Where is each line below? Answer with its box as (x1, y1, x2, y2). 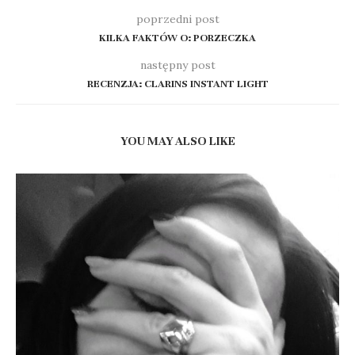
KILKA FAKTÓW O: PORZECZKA (99, 31, 256, 44)
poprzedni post (136, 11, 219, 26)
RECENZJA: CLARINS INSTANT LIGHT (86, 77, 269, 90)
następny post (139, 57, 216, 72)
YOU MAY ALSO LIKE (120, 133, 235, 148)
